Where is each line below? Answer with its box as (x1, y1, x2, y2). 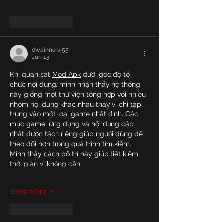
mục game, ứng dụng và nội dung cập (10, 120, 136, 128)
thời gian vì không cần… (10, 160, 83, 168)
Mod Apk (52, 70, 81, 79)
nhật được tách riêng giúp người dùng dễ (10, 130, 145, 138)
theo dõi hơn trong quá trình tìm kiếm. (10, 140, 133, 148)
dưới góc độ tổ (81, 70, 132, 79)
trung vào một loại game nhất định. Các (10, 110, 140, 118)
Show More (10, 187, 46, 195)
